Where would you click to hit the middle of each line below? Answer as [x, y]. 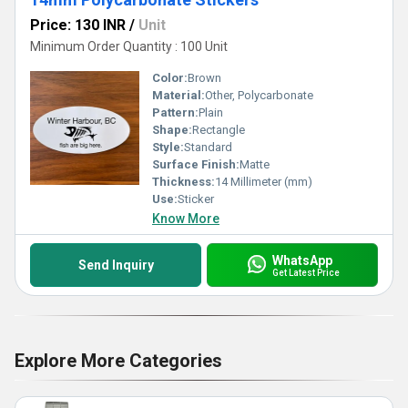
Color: [170, 78]
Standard [208, 147]
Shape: [172, 130]
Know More [186, 219]
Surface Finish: [196, 164]
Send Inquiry [116, 265]
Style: [168, 147]
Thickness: [184, 182]
